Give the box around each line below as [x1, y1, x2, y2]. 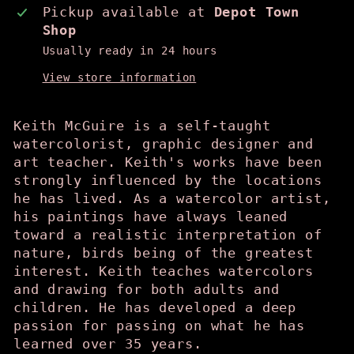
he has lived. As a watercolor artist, [13, 190, 331, 206]
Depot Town [213, 4, 300, 20]
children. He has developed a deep [13, 299, 297, 315]
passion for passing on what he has [13, 318, 305, 333]
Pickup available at [42, 4, 214, 20]
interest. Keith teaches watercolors [13, 263, 314, 279]
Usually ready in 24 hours [42, 44, 217, 57]
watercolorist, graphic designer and [13, 136, 314, 152]
